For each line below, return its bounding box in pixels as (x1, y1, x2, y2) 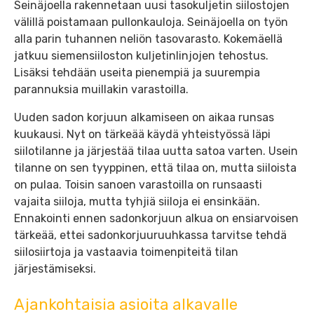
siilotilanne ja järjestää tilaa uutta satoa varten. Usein (14, 144, 298, 158)
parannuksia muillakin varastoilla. (14, 82, 189, 96)
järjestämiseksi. (14, 261, 96, 275)
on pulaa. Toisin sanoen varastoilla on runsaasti (14, 177, 262, 191)
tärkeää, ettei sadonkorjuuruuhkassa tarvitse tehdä (14, 228, 287, 242)
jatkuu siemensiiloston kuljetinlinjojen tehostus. (14, 48, 268, 62)
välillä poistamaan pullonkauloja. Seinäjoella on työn (14, 15, 288, 29)
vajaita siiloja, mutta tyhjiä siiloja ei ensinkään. (14, 194, 260, 208)
